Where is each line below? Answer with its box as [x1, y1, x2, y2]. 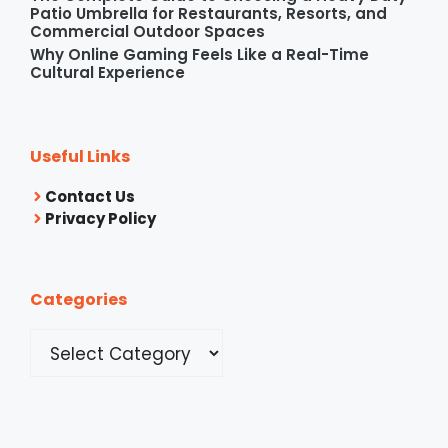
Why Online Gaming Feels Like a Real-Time [30, 43, 369, 65]
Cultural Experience [30, 61, 185, 83]
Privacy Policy [45, 207, 156, 229]
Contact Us [45, 185, 135, 207]
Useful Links [30, 144, 130, 168]
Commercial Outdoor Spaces [30, 20, 265, 42]
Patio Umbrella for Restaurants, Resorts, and [30, 2, 387, 24]
